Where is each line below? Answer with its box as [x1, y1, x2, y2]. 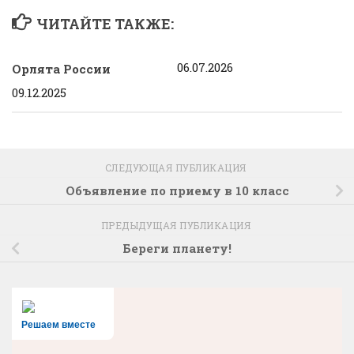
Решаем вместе [21, 318, 96, 330]
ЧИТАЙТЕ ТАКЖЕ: [36, 13, 174, 33]
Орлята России [12, 60, 111, 77]
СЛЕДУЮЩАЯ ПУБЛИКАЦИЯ [104, 160, 250, 174]
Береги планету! [122, 240, 232, 257]
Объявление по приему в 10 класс [65, 183, 289, 199]
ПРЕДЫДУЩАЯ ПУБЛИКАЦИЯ [100, 218, 254, 232]
